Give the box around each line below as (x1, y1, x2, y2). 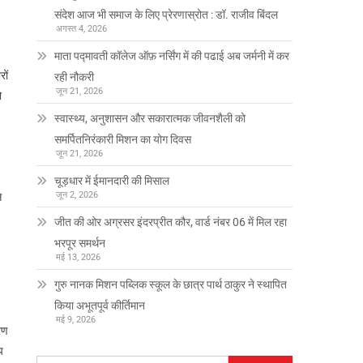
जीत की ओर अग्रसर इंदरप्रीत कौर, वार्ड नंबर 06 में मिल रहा (54, 215, 288, 228)
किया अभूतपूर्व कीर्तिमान (54, 298, 146, 312)
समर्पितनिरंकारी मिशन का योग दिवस (54, 132, 192, 146)
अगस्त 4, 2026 (56, 23, 108, 34)
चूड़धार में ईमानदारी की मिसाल (54, 173, 170, 187)
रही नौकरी (54, 70, 95, 83)
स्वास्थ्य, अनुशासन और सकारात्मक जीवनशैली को (54, 111, 246, 125)
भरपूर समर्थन (54, 236, 106, 250)
